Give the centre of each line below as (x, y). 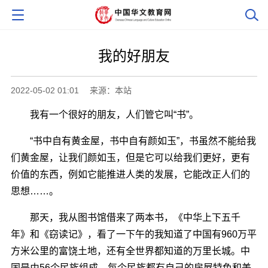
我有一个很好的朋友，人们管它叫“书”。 (104, 114)
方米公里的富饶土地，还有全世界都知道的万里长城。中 (130, 251)
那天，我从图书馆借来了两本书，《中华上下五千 (125, 217)
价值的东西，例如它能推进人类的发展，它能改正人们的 (130, 174)
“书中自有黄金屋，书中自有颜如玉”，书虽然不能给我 (133, 141)
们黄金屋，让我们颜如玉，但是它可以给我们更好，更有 (130, 157)
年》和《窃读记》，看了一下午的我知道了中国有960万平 (133, 234)
